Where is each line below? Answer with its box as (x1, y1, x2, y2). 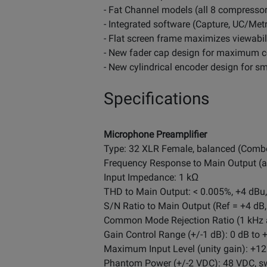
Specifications (104, 88, 209, 108)
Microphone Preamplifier (104, 128, 207, 140)
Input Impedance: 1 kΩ (104, 171, 198, 183)
